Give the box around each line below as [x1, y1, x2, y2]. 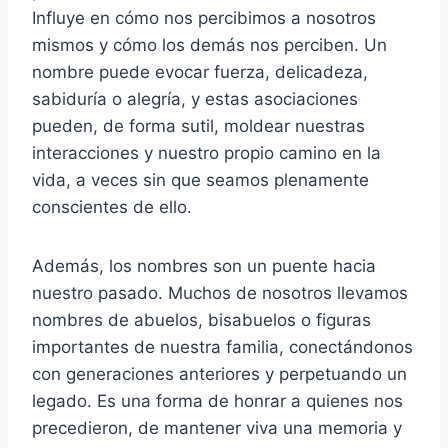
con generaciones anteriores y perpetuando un [32, 363, 407, 384]
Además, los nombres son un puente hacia [32, 255, 376, 276]
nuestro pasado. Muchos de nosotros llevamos [32, 282, 408, 303]
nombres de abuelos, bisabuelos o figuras [32, 309, 371, 330]
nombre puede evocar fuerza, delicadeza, [32, 61, 368, 82]
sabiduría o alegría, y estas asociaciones [32, 88, 358, 109]
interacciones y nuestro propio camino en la [32, 142, 381, 163]
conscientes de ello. [32, 196, 192, 217]
